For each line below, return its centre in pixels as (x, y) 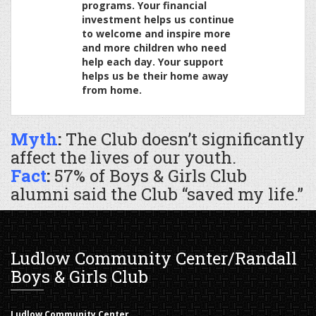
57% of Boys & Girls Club (151, 176)
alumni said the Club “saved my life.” (157, 194)
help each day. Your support (153, 62)
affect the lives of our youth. (123, 158)
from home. (112, 90)
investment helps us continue (158, 20)
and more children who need (154, 48)
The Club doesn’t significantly (183, 139)
